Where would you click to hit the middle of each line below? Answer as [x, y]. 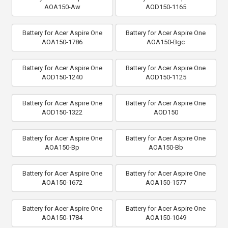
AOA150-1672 [62, 182]
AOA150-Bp [62, 147]
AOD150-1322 [62, 112]
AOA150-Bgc [166, 42]
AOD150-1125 [166, 77]
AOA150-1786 [62, 42]
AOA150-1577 [166, 182]
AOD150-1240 [62, 77]
